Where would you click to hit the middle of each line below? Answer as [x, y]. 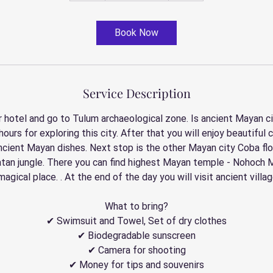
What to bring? [136, 206]
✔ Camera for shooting [136, 250]
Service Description [136, 93]
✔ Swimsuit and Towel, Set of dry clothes [136, 221]
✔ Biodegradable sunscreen [136, 236]
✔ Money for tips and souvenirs [136, 265]
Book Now [136, 33]
